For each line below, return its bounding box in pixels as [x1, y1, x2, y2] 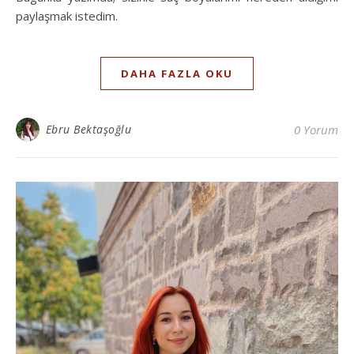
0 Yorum [294, 121, 338, 137]
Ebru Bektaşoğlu [45, 121, 131, 137]
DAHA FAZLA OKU [121, 66, 233, 81]
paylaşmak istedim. [16, 7, 118, 24]
